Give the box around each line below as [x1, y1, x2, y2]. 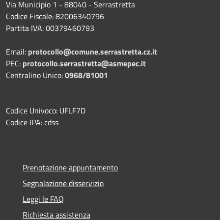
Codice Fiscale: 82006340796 [6, 10, 104, 22]
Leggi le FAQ [23, 192, 64, 205]
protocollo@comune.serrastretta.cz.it [28, 45, 157, 57]
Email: [6, 45, 28, 57]
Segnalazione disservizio [23, 177, 104, 189]
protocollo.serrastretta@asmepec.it [23, 57, 146, 69]
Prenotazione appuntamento [23, 161, 118, 173]
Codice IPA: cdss [6, 116, 58, 128]
